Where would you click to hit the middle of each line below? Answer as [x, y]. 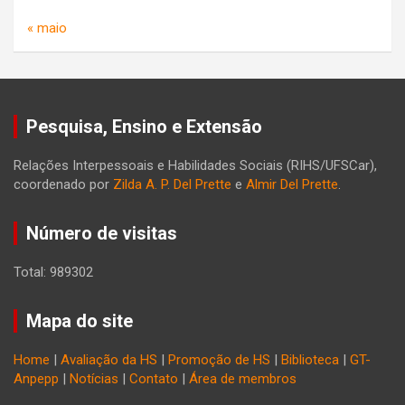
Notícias [94, 379]
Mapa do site [80, 321]
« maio [47, 28]
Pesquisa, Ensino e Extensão [144, 127]
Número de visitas [102, 234]
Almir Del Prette [292, 185]
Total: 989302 [53, 273]
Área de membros [243, 379]
